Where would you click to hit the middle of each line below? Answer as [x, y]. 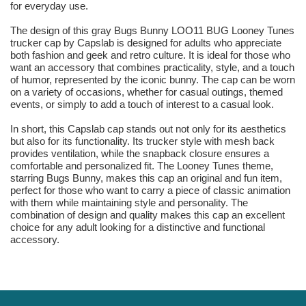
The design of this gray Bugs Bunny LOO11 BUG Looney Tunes [152, 31]
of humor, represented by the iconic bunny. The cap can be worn [153, 80]
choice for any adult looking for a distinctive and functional [138, 227]
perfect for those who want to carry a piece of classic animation [150, 191]
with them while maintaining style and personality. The [129, 203]
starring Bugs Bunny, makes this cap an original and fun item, [146, 178]
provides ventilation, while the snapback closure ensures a [140, 154]
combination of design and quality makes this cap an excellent [148, 215]
